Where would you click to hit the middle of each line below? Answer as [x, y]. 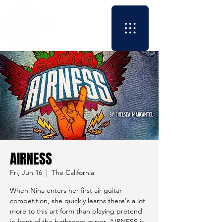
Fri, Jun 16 [26, 172]
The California [73, 172]
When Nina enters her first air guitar [66, 190]
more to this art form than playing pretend [76, 211]
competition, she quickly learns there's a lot [78, 201]
